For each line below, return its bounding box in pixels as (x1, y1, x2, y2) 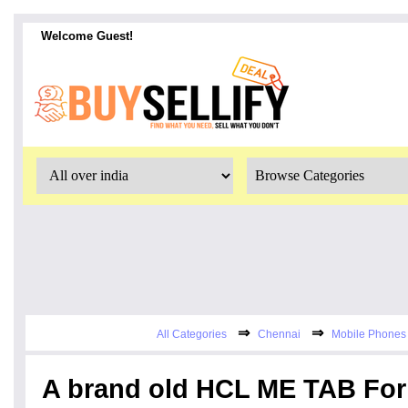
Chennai (257, 328, 301, 341)
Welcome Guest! (41, 29, 133, 43)
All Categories (156, 328, 227, 341)
